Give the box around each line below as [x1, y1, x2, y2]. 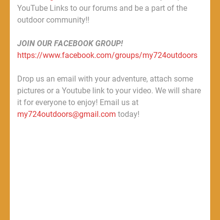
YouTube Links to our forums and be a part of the [17, 3, 187, 13]
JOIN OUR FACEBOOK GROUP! [17, 39, 123, 49]
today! [116, 110, 139, 119]
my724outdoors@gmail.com [17, 110, 116, 119]
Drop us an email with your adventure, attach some [17, 74, 193, 84]
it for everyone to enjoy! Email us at [17, 98, 138, 108]
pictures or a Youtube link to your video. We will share [17, 86, 201, 96]
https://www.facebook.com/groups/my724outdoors [17, 51, 197, 60]
